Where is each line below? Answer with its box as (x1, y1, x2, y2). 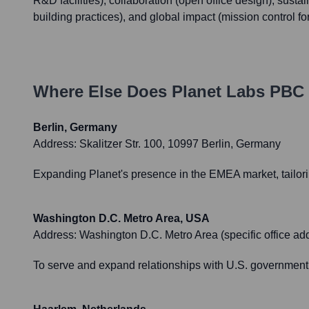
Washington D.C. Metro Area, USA (33, 212, 210, 225)
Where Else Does (33, 82, 172, 101)
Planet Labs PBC (172, 82, 304, 101)
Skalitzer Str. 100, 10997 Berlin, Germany (79, 138, 281, 150)
